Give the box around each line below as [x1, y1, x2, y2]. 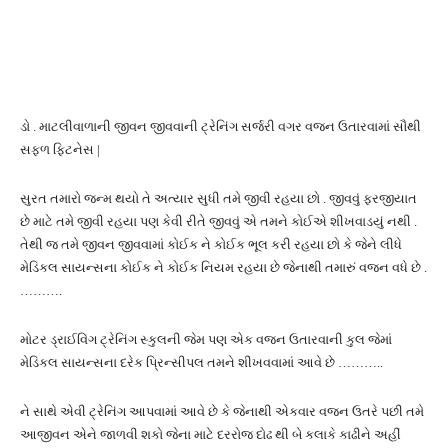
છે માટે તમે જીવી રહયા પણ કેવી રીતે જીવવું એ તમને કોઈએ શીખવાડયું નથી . [20, 213, 417, 229]
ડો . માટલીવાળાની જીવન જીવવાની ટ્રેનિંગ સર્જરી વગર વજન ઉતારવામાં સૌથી [20, 118, 421, 134]
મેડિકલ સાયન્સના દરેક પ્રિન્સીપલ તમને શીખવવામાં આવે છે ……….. [20, 354, 383, 370]
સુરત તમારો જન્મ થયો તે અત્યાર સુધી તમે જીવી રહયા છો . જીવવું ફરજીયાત [20, 190, 417, 206]
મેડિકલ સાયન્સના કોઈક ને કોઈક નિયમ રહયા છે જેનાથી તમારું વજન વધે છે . [20, 259, 427, 275]
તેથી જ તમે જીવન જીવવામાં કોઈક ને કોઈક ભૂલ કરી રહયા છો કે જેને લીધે [20, 236, 402, 252]
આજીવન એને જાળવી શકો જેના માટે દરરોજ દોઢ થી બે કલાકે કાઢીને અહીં [20, 426, 401, 442]
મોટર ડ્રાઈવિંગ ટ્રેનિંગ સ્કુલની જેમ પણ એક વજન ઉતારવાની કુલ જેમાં [20, 331, 392, 347]
